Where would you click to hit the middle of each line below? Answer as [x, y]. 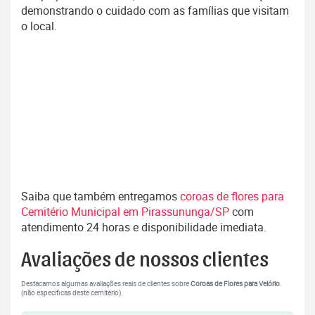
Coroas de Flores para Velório [235, 284]
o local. [39, 26]
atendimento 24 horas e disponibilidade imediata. [144, 227]
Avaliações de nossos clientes [145, 261]
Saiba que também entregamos [101, 197]
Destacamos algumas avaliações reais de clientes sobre [106, 284]
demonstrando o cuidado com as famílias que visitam [155, 11]
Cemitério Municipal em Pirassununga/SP [127, 212]
